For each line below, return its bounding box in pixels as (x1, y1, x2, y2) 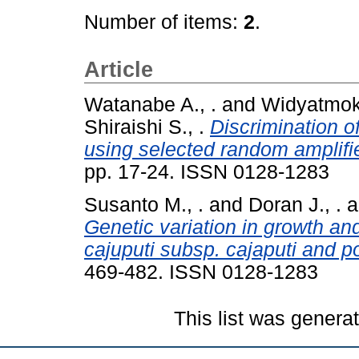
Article (84, 58, 153, 82)
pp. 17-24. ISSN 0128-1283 (84, 160, 329, 183)
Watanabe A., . (84, 93, 216, 115)
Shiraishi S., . (84, 115, 204, 138)
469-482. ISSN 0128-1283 (84, 260, 318, 283)
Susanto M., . (84, 193, 204, 216)
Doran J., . (248, 193, 341, 216)
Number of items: (84, 11, 244, 33)
